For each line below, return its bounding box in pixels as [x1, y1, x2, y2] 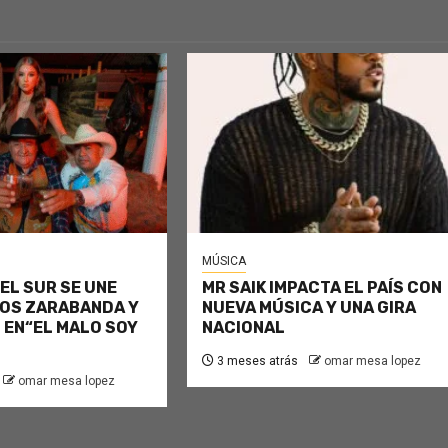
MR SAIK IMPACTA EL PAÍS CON [202, 278, 443, 298]
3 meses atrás [214, 354, 299, 369]
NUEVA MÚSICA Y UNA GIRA [202, 298, 417, 318]
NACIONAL [202, 318, 286, 338]
